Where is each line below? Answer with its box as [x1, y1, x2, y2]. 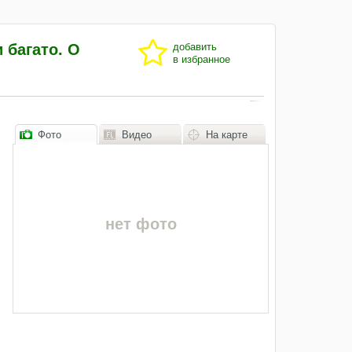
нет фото [104, 214, 177, 233]
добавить [173, 40, 217, 53]
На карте [206, 128, 247, 141]
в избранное [173, 53, 230, 65]
